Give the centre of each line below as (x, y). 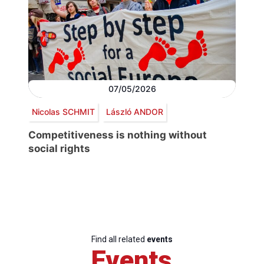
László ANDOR (134, 112)
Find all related (119, 239)
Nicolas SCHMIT (63, 112)
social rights (59, 148)
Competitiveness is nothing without (118, 135)
